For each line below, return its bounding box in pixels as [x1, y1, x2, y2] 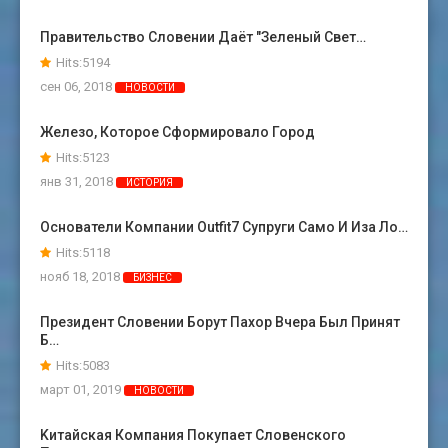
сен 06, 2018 [40, 79, 115, 95]
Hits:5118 [56, 245, 110, 261]
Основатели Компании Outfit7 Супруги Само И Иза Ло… [40, 219, 408, 236]
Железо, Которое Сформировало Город [40, 124, 315, 141]
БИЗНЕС [133, 272, 172, 284]
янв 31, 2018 [40, 174, 116, 190]
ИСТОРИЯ [126, 177, 173, 189]
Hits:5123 [56, 150, 110, 166]
